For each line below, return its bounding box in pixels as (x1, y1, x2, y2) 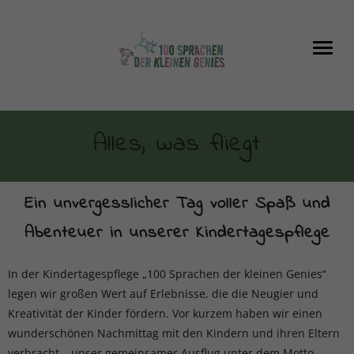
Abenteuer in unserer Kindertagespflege (24, 221, 330, 245)
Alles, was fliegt (93, 126, 261, 162)
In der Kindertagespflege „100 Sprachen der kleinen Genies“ (8, 266, 326, 281)
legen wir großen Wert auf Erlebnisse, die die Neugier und (8, 286, 318, 301)
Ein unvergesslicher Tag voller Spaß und (24, 192, 330, 216)
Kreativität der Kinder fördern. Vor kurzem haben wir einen (8, 306, 322, 321)
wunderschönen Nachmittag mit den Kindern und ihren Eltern (8, 326, 340, 341)
